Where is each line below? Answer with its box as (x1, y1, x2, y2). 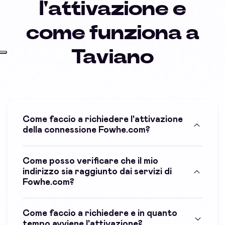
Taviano (71, 47, 154, 67)
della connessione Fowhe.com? (23, 125, 150, 135)
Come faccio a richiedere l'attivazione (23, 115, 183, 124)
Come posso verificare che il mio (23, 156, 158, 166)
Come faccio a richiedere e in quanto (23, 208, 177, 218)
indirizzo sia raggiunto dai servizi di (23, 167, 172, 176)
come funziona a (26, 23, 199, 43)
